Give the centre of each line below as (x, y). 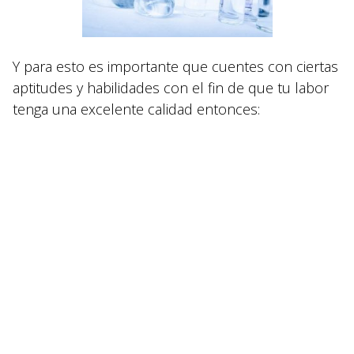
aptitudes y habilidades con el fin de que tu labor (171, 88)
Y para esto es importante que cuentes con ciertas (175, 67)
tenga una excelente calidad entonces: (136, 109)
